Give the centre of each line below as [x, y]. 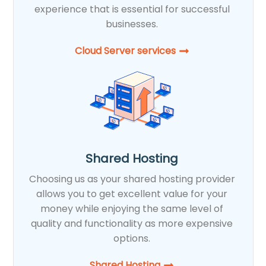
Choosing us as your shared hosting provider [132, 179]
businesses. [132, 24]
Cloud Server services [125, 50]
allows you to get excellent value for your [132, 194]
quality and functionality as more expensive [132, 223]
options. [132, 238]
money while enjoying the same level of [132, 208]
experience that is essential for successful [132, 9]
